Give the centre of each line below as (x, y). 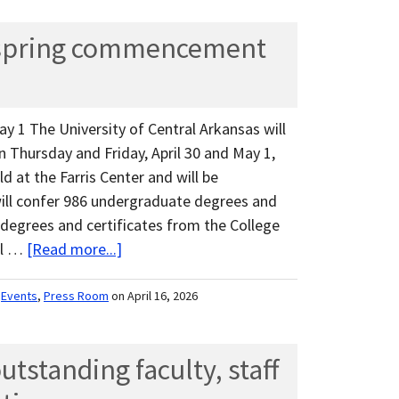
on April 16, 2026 (155, 296)
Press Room (76, 296)
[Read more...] (74, 249)
